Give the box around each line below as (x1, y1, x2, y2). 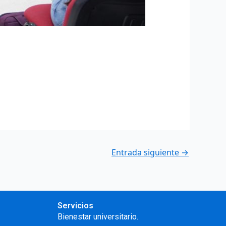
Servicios (58, 201, 94, 211)
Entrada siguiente (111, 147, 181, 158)
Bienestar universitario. (58, 212, 139, 222)
